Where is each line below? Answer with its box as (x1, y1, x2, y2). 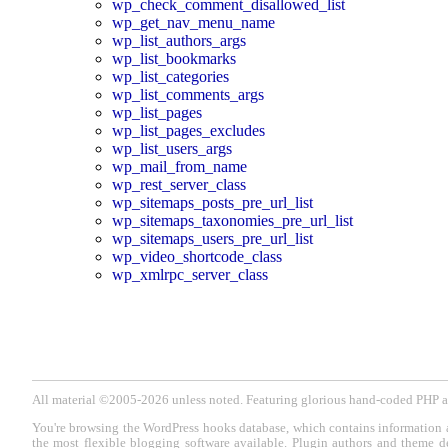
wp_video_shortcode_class (112, 247, 282, 265)
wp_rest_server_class (112, 175, 246, 193)
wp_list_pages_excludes (112, 121, 265, 139)
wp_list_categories (112, 67, 229, 85)
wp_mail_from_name (112, 157, 247, 175)
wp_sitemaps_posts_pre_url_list (112, 193, 313, 211)
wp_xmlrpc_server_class (112, 265, 268, 283)
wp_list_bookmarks (112, 49, 236, 67)
